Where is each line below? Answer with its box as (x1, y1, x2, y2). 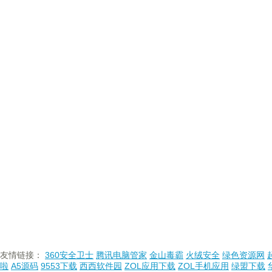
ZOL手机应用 (178, 261, 229, 271)
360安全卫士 (45, 250, 93, 260)
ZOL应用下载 (124, 261, 175, 271)
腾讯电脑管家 (96, 250, 147, 260)
